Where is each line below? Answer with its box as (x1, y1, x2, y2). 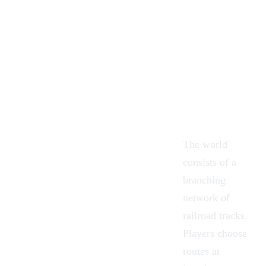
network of (183, 192, 230, 204)
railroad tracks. (183, 210, 248, 222)
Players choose (183, 227, 247, 240)
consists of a (183, 156, 236, 169)
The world (183, 138, 227, 151)
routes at (183, 245, 220, 258)
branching (183, 174, 226, 186)
